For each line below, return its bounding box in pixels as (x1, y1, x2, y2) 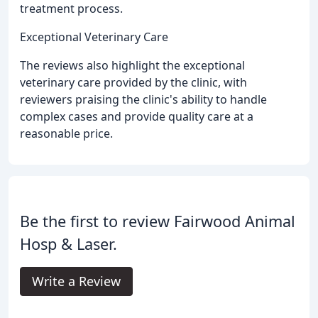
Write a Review (32, 272, 121, 290)
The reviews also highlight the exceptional (20, 57, 245, 73)
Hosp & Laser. (20, 233, 117, 254)
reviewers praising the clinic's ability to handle (20, 91, 267, 107)
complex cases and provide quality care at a (20, 108, 253, 124)
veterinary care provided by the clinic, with (20, 74, 247, 90)
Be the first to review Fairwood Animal (20, 210, 295, 231)
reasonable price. (20, 125, 113, 141)
